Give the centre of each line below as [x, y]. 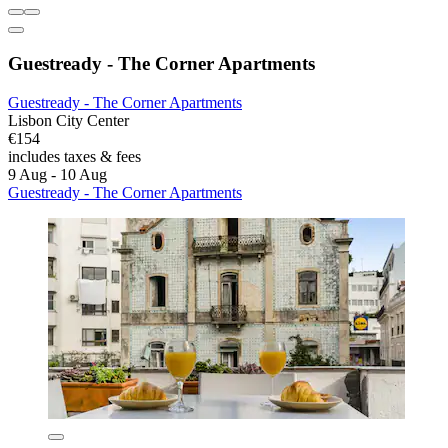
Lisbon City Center [68, 120]
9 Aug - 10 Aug [57, 174]
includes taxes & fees [74, 156]
